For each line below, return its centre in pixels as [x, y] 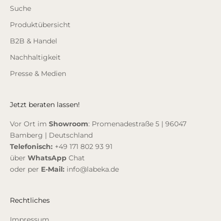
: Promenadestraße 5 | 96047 [137, 124]
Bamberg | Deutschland [51, 135]
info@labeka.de [93, 169]
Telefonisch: [32, 147]
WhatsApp [47, 158]
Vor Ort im [29, 124]
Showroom [69, 124]
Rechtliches [30, 201]
